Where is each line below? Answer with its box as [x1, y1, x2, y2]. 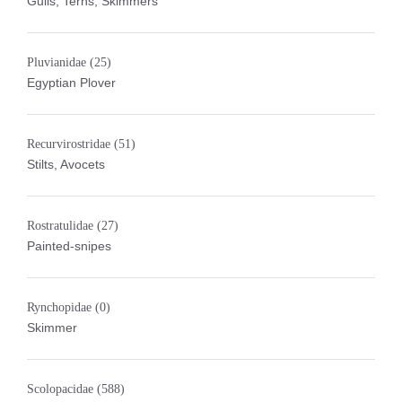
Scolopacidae [27, 382, 97, 396]
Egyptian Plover [27, 75, 116, 90]
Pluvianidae [27, 56, 90, 69]
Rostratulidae [27, 219, 97, 232]
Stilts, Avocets [27, 157, 105, 171]
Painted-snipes [27, 239, 111, 253]
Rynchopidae [27, 301, 95, 314]
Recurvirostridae [27, 137, 114, 151]
